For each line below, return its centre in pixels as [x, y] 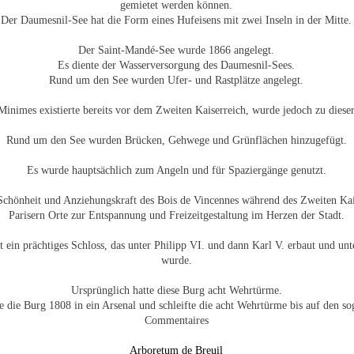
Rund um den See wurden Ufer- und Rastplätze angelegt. [176, 80]
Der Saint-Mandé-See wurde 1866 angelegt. [176, 50]
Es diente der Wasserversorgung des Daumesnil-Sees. [176, 65]
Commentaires [176, 320]
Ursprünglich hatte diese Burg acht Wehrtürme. [176, 290]
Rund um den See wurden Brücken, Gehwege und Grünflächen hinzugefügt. [176, 140]
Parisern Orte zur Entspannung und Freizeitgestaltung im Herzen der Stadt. [176, 215]
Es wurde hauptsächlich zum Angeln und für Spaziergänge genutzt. [176, 170]
